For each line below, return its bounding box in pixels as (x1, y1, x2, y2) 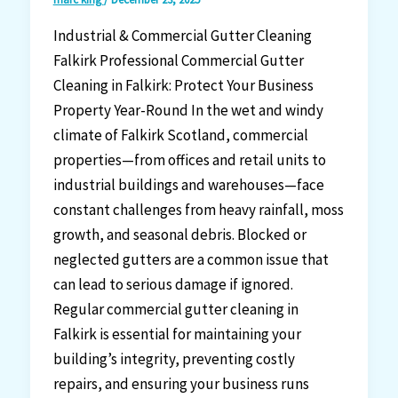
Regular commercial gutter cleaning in (52, 299, 298, 320)
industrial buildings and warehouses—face (52, 175, 324, 195)
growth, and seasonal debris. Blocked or (52, 225, 306, 245)
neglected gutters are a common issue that (52, 250, 329, 270)
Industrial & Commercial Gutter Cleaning (52, 26, 312, 46)
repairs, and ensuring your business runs (52, 374, 309, 394)
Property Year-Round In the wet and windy (52, 100, 323, 121)
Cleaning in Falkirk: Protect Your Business (52, 76, 314, 96)
